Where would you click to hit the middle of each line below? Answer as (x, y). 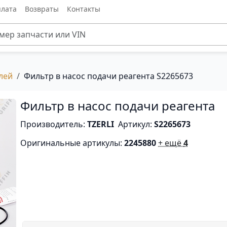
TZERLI (101, 124)
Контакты (83, 9)
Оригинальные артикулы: (72, 143)
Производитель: (54, 124)
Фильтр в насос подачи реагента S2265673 (108, 76)
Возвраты (42, 9)
